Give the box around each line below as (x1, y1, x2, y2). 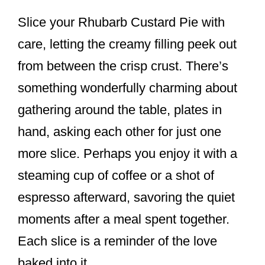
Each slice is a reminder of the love (18, 234, 217, 249)
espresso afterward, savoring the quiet (18, 190, 235, 205)
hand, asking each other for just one (18, 124, 221, 140)
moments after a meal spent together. (18, 212, 230, 227)
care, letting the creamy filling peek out (18, 37, 237, 52)
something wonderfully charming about (18, 80, 237, 96)
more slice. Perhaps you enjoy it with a (18, 146, 237, 161)
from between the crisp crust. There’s (18, 59, 228, 74)
